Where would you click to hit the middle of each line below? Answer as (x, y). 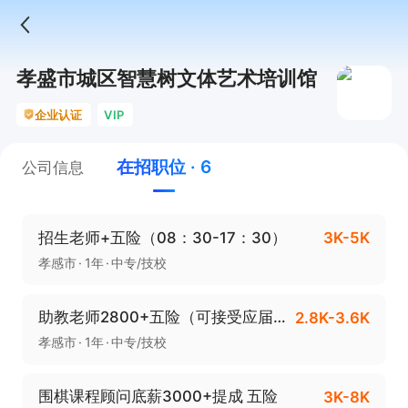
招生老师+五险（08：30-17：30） (162, 237)
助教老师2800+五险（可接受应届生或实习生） (279, 317)
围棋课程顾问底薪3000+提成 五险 (158, 397)
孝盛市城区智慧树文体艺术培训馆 (166, 78)
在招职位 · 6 (164, 167)
